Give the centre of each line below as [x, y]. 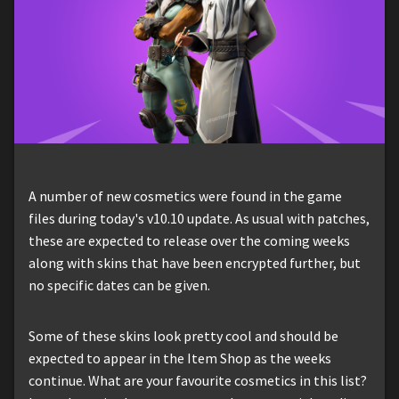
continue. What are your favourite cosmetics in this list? [198, 380]
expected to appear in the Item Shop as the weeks [180, 358]
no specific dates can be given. [119, 285]
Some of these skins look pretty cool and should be [183, 335]
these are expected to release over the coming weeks [189, 240]
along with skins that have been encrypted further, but [195, 262]
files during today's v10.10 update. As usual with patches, [199, 218]
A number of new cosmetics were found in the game [185, 195]
